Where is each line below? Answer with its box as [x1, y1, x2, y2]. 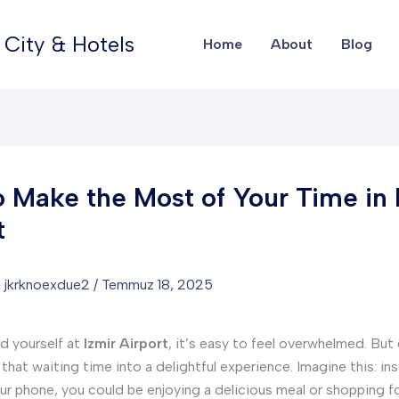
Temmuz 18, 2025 [102, 276, 213, 293]
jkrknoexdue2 [4, 276, 94, 293]
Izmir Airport [84, 335, 168, 352]
